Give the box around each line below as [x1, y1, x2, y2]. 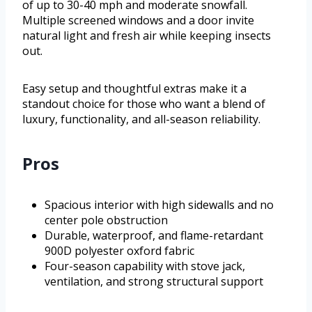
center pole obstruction [45, 212, 168, 228]
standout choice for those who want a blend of [22, 95, 265, 111]
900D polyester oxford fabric [45, 242, 194, 258]
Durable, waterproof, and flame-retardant [45, 227, 263, 243]
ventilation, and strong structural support [45, 273, 263, 289]
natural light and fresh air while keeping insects [22, 27, 271, 43]
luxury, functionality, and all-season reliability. [22, 111, 260, 127]
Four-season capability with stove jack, [45, 258, 245, 274]
